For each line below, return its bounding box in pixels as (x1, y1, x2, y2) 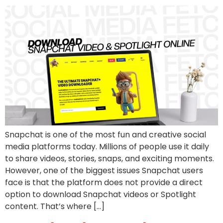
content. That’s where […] (5, 200, 105, 212)
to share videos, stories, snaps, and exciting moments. (5, 152, 214, 164)
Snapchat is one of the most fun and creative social (5, 128, 206, 140)
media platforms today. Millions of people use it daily (5, 140, 209, 152)
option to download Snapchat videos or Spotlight (5, 188, 196, 200)
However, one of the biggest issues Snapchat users (5, 164, 203, 176)
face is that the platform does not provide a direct (5, 176, 203, 188)
